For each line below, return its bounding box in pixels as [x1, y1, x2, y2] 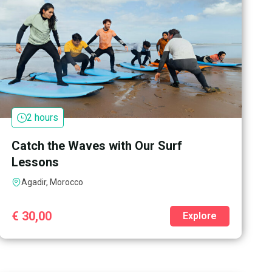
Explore [182, 209, 217, 222]
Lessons [12, 154, 59, 169]
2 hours [27, 111, 59, 123]
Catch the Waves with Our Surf [12, 138, 183, 153]
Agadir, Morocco [21, 177, 84, 187]
